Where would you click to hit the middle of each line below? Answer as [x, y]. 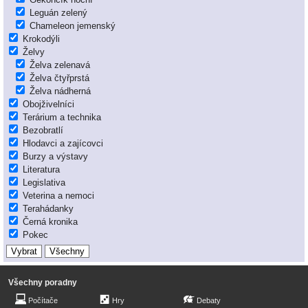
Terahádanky [48, 209]
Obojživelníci [48, 104]
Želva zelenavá [60, 65]
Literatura [41, 170]
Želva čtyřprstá [59, 78]
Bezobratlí [43, 131]
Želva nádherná [60, 91]
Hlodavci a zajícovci [63, 144]
